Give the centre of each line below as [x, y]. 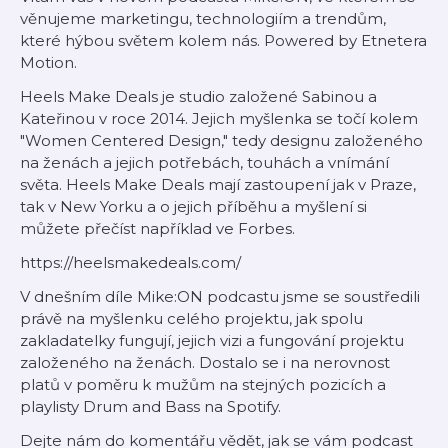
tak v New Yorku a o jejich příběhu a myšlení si [193, 206]
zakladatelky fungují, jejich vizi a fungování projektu [212, 340]
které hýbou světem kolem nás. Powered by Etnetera [223, 40]
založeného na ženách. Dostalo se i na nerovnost [205, 362]
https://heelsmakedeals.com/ [130, 262]
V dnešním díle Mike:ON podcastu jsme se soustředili [220, 296]
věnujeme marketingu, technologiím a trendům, [203, 18]
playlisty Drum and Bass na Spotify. [150, 406]
